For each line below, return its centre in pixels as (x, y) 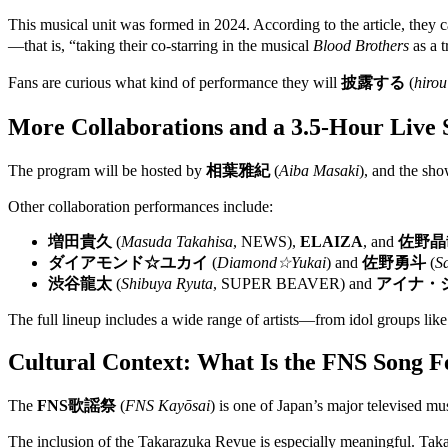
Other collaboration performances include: (140, 207)
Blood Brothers (361, 46)
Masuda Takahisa (177, 242)
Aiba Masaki (319, 171)
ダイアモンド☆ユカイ (128, 263)
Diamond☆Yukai (271, 263)
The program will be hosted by (107, 171)
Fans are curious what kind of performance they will (174, 83)
